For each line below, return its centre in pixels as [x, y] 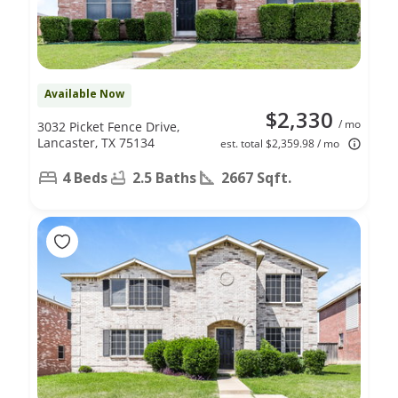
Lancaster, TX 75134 [96, 142]
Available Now [84, 93]
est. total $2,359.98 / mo [280, 143]
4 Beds [85, 177]
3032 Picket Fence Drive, [108, 126]
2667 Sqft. [256, 177]
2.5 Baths [164, 177]
